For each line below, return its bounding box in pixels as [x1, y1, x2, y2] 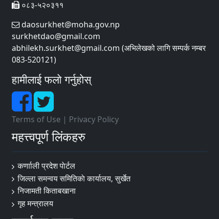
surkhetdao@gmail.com [12, 30, 100, 42]
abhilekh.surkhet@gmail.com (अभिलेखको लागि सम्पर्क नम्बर [12, 42, 206, 53]
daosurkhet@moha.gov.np [20, 19, 120, 30]
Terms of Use [12, 113, 61, 125]
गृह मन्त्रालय [18, 198, 53, 209]
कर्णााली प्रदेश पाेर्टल [18, 160, 75, 171]
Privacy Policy [69, 113, 119, 125]
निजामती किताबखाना [18, 185, 76, 197]
